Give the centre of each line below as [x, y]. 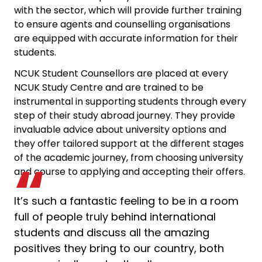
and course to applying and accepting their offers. [130, 172]
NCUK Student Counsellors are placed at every [121, 73]
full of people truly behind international [115, 217]
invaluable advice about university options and [120, 130]
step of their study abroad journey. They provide [125, 116]
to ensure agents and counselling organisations [122, 24]
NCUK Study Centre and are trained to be [109, 87]
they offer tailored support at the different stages [129, 144]
